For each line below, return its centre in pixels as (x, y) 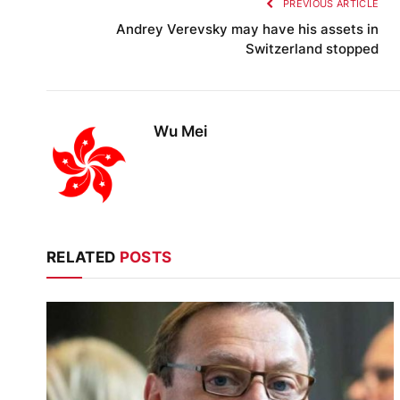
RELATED (83, 257)
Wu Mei (180, 131)
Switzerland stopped (312, 48)
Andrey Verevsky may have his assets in (248, 29)
